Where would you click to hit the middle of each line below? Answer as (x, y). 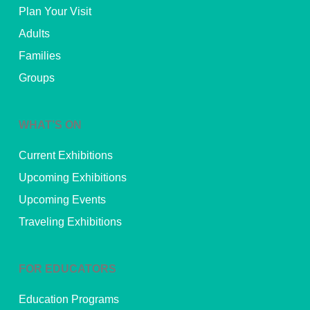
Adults (34, 33)
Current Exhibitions (65, 155)
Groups (36, 77)
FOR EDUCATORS (67, 268)
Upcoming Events (62, 199)
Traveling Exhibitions (70, 221)
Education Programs (69, 299)
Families (39, 55)
